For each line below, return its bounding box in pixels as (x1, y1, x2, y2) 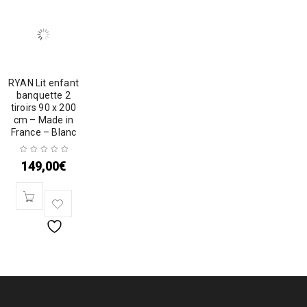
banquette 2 (16, 90, 71, 101)
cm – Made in (13, 114, 74, 125)
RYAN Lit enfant (8, 77, 79, 88)
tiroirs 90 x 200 (10, 102, 77, 113)
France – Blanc (10, 127, 77, 138)
